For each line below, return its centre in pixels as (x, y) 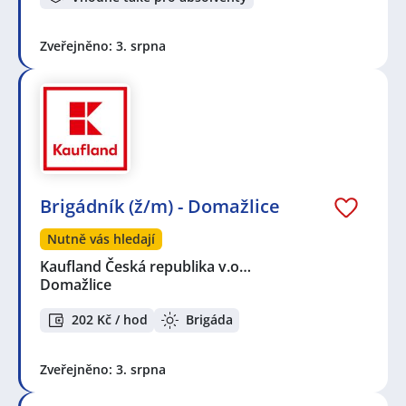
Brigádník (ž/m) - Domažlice (160, 207)
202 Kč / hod (110, 320)
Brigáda (209, 320)
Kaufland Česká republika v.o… (146, 267)
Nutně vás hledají (101, 239)
